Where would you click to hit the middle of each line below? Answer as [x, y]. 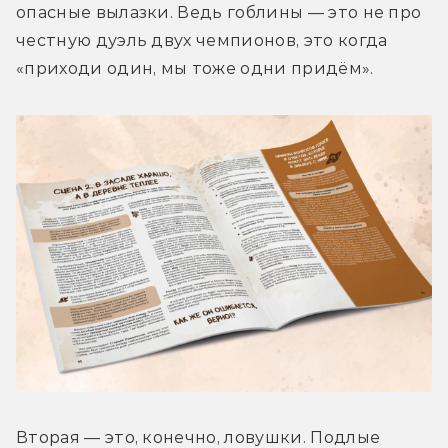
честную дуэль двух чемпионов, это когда [202, 40]
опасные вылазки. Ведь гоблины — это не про [219, 12]
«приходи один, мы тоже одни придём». [195, 68]
